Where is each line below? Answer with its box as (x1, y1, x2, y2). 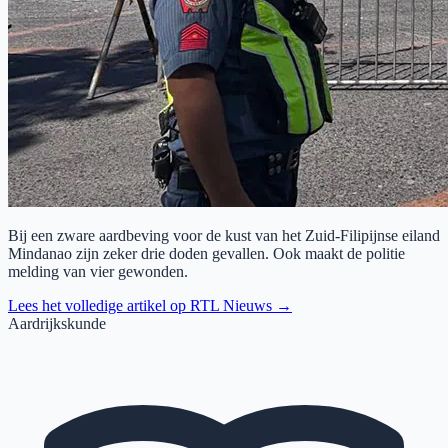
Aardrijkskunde (8, 314, 106, 332)
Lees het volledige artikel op (8, 296, 190, 314)
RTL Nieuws (190, 296, 272, 314)
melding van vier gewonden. (8, 262, 188, 280)
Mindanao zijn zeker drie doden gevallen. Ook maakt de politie (8, 244, 405, 262)
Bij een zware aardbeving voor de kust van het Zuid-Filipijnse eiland (8, 226, 440, 244)
